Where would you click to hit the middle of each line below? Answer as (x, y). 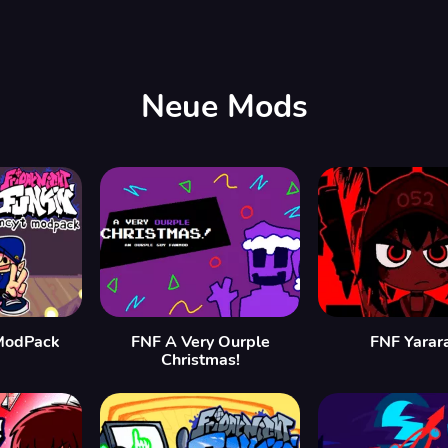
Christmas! (200, 360)
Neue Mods (224, 106)
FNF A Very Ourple (200, 342)
